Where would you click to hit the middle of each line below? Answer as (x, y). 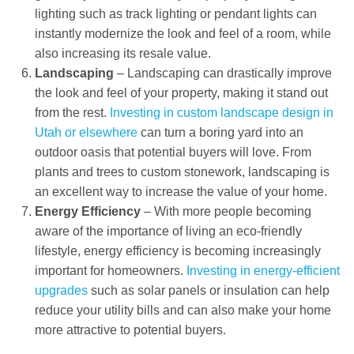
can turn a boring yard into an (220, 132)
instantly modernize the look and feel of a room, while (183, 33)
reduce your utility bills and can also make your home (183, 310)
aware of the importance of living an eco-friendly (168, 231)
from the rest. (72, 112)
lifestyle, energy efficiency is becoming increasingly (177, 250)
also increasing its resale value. (122, 53)
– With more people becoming (226, 211)
